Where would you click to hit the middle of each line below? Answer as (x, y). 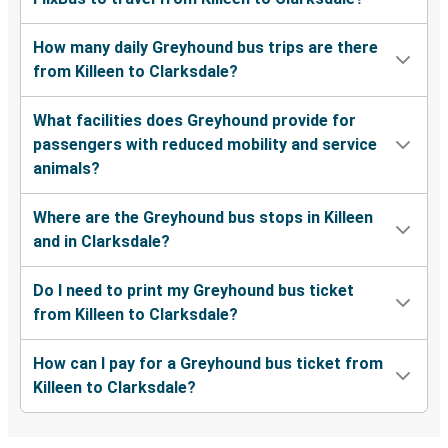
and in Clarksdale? (101, 242)
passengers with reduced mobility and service (205, 145)
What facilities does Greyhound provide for (194, 121)
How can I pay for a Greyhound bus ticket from (208, 364)
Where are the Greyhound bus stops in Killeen (203, 218)
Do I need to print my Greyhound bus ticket (193, 291)
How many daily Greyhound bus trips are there (205, 48)
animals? (66, 169)
